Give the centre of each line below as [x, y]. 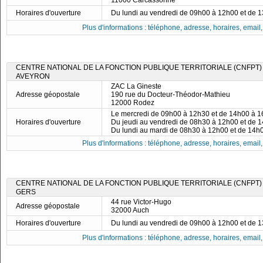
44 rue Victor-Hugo [141, 202]
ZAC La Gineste [136, 86]
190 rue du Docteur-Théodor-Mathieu [171, 95]
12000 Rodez [133, 103]
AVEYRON [33, 76]
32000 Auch [130, 210]
